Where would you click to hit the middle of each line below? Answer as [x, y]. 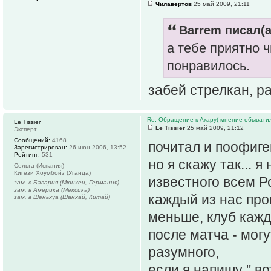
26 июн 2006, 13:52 [97, 147]
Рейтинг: [27, 154]
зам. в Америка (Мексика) [52, 189]
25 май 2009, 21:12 [214, 128]
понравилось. [208, 66]
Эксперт [25, 129]
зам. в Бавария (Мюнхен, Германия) [67, 182]
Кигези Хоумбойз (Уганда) [52, 172]
